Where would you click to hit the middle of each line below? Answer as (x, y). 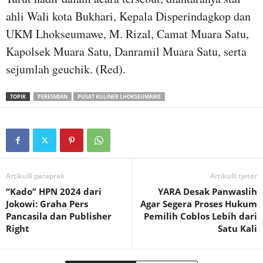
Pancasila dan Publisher (59, 216)
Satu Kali (237, 229)
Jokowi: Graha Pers (47, 204)
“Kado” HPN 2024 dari (54, 192)
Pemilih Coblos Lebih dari (200, 216)
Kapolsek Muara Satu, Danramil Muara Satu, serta (126, 52)
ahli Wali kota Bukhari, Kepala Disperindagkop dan (128, 16)
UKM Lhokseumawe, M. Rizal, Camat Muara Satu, (127, 34)
